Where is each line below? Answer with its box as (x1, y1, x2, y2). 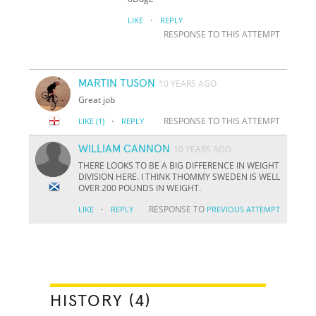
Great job (78, 93, 116, 106)
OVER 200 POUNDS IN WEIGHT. (78, 181, 202, 194)
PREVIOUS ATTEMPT (206, 203, 280, 214)
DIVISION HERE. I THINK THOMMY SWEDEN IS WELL (78, 170, 281, 183)
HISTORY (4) (50, 292, 152, 310)
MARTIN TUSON (78, 77, 156, 89)
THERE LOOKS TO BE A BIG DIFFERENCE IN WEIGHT (78, 159, 280, 171)
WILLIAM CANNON (78, 142, 171, 154)
